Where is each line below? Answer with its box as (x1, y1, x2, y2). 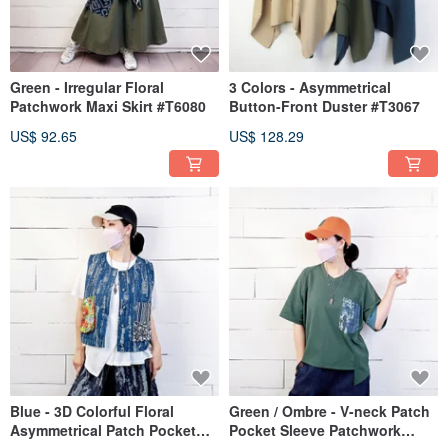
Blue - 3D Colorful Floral (10, 400, 174, 421)
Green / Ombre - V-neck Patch (229, 400, 430, 421)
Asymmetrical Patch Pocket (10, 419, 196, 440)
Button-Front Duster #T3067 (229, 95, 420, 116)
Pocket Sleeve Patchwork (229, 419, 401, 440)
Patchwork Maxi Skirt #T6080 (10, 95, 206, 116)
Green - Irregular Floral (10, 76, 164, 97)
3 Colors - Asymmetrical (229, 76, 391, 97)
